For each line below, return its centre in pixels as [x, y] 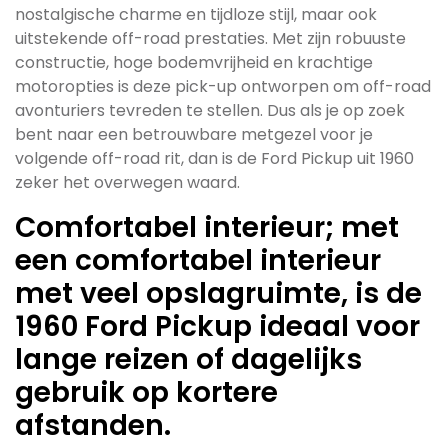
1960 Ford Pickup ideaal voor [217, 326]
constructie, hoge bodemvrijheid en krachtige [194, 62]
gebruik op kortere [146, 392]
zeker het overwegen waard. [127, 182]
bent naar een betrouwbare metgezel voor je [194, 134]
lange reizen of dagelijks [188, 359]
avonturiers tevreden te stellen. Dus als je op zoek [210, 110]
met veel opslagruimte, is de [218, 293]
